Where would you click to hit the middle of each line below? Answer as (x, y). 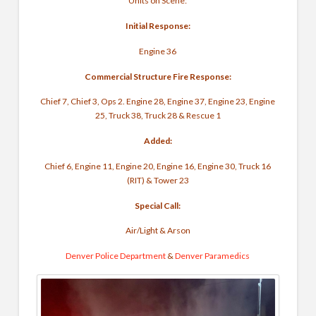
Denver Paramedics (213, 256)
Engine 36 (158, 51)
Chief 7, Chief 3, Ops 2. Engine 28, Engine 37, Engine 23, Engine (158, 102)
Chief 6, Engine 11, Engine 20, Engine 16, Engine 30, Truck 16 (158, 166)
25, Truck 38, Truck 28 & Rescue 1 (158, 116)
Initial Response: (158, 26)
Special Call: (158, 205)
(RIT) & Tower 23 (158, 180)
